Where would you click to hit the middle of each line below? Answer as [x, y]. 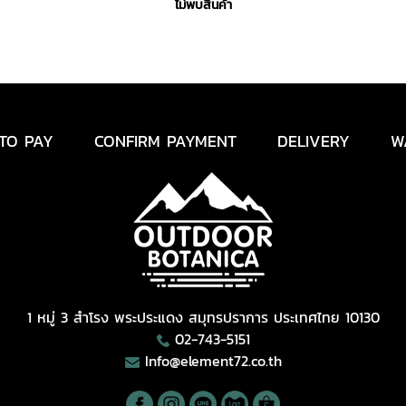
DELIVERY [313, 141]
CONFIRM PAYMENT [165, 141]
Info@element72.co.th [213, 361]
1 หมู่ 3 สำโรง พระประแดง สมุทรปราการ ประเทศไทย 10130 [203, 317]
